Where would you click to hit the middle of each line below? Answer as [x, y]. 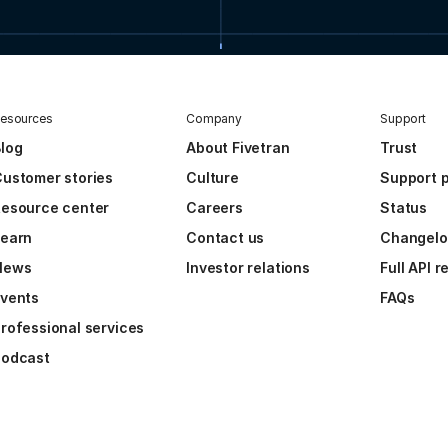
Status [404, 208]
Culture [212, 178]
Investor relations [248, 268]
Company [214, 119]
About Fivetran [238, 148]
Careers [214, 208]
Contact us [225, 238]
